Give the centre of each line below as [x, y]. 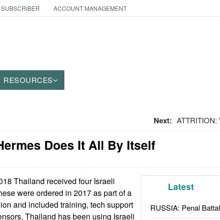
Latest [181, 187]
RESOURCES [28, 80]
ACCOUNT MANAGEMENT [90, 8]
